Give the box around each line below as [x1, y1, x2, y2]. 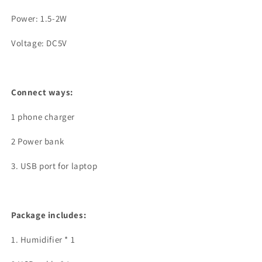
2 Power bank [11, 136, 64, 147]
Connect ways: [11, 87, 73, 98]
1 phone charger [11, 111, 75, 122]
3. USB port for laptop [11, 160, 98, 171]
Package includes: [11, 209, 87, 220]
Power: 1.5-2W [11, 13, 67, 24]
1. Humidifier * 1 [11, 234, 75, 245]
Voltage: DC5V [11, 37, 67, 49]
